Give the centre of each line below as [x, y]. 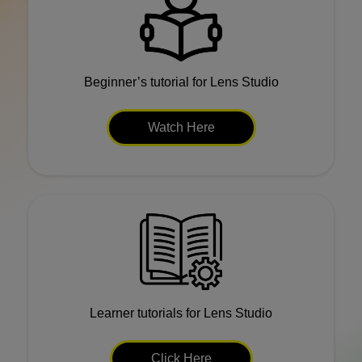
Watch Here [181, 128]
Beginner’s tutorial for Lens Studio [181, 82]
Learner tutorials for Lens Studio [181, 313]
